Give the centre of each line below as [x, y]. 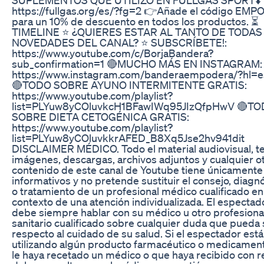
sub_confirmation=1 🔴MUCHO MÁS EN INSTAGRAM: [137, 63]
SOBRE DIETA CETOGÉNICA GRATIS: [100, 116]
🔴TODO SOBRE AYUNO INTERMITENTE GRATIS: [129, 85]
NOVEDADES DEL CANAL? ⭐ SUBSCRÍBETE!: [119, 42]
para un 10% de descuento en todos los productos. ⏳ [135, 21]
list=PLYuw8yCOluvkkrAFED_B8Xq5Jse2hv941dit [128, 138]
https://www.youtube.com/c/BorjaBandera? [113, 53]
